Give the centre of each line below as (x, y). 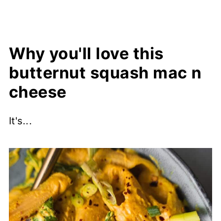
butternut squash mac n (105, 73)
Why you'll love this (86, 54)
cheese (37, 92)
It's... (20, 121)
